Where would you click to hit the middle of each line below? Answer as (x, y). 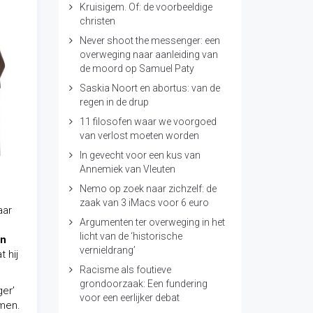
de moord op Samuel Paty (137, 68)
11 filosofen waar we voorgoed (148, 122)
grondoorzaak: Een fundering (143, 284)
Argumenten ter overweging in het (152, 222)
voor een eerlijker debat (129, 298)
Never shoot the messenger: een (150, 41)
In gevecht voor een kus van (140, 155)
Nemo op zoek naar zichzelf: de (148, 189)
